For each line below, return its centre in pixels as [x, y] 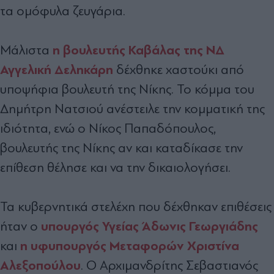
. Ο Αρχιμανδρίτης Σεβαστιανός [169, 265]
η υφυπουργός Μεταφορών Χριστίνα [128, 246]
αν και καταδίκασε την [180, 148]
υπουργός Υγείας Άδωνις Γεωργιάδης [150, 226]
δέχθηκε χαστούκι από [180, 69]
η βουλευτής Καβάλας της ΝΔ [137, 50]
